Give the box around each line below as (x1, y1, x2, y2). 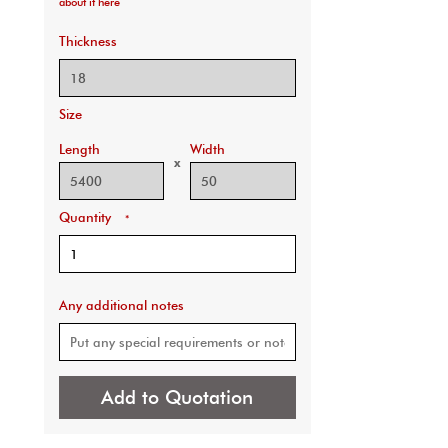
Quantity (58, 210, 115, 226)
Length (58, 142, 100, 158)
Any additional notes (58, 298, 184, 314)
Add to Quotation (101, 386, 254, 410)
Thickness (58, 34, 117, 50)
